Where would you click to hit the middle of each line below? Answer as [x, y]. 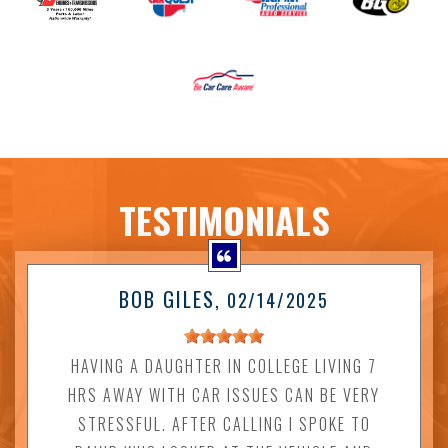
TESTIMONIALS [224, 220]
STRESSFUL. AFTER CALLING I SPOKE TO [224, 424]
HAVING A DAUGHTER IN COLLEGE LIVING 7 [224, 366]
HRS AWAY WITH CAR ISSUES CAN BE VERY [224, 395]
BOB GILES [167, 299]
